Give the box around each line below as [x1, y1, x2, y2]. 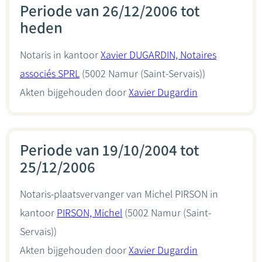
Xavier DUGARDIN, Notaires [101, 49, 216, 61]
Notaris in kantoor [20, 49, 101, 61]
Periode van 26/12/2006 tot [20, 1, 199, 20]
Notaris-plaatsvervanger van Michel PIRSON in [20, 188, 218, 201]
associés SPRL [20, 67, 80, 80]
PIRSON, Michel [57, 206, 122, 219]
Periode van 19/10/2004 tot [20, 140, 199, 160]
